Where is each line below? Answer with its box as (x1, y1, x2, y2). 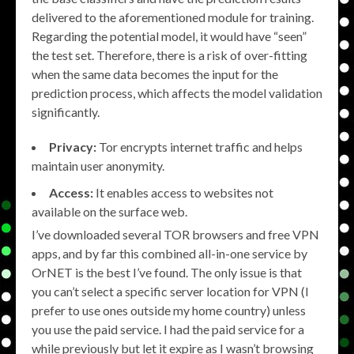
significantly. (32, 104, 100, 119)
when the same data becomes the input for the (32, 66, 278, 81)
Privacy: (49, 139, 96, 154)
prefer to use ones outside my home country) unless (32, 303, 306, 318)
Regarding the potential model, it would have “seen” (32, 28, 307, 43)
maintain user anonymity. (32, 158, 164, 173)
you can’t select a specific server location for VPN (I (32, 284, 309, 299)
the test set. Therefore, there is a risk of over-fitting (32, 47, 307, 62)
